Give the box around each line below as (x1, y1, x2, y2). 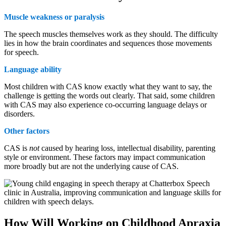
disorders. (4, 109, 35, 119)
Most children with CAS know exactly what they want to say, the (4, 82, 212, 91)
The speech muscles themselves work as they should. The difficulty (4, 30, 218, 39)
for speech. (4, 48, 39, 57)
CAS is (4, 144, 29, 153)
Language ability (4, 65, 62, 74)
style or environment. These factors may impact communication (4, 153, 205, 162)
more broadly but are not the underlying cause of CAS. (4, 162, 179, 171)
